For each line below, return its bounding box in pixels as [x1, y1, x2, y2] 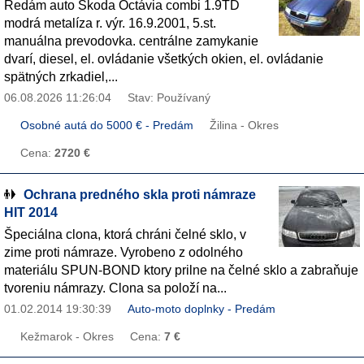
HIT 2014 [4, 206, 58, 219]
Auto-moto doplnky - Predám [128, 303, 275, 315]
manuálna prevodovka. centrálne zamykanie [4, 34, 258, 48]
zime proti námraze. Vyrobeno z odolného [4, 245, 243, 259]
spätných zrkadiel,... [4, 70, 118, 84]
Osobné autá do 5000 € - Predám [20, 119, 193, 132]
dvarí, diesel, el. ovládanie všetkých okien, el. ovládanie [4, 52, 323, 66]
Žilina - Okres [210, 119, 279, 132]
